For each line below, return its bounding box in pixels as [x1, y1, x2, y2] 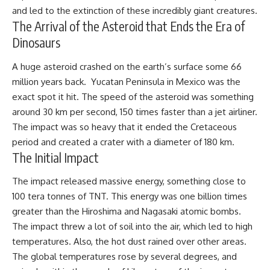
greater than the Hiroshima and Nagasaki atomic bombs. [12, 206, 241, 218]
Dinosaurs [12, 34, 60, 51]
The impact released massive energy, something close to [12, 175, 246, 187]
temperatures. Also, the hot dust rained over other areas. [12, 236, 246, 248]
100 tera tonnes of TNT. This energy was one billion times [12, 190, 247, 202]
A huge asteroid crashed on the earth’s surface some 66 [12, 60, 242, 72]
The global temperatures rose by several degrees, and [12, 251, 237, 263]
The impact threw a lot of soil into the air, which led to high [12, 221, 253, 233]
